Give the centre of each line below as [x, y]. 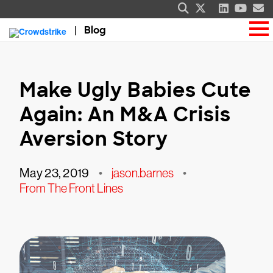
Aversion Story [94, 139]
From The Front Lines [71, 188]
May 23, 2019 [55, 173]
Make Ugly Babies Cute [135, 90]
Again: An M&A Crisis [125, 115]
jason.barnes [143, 173]
